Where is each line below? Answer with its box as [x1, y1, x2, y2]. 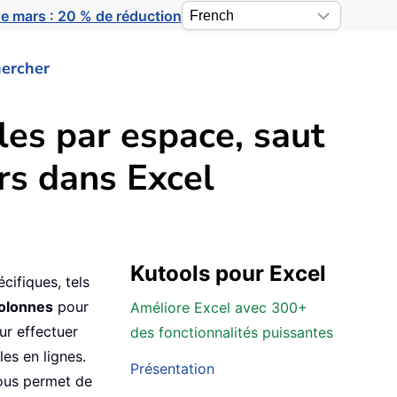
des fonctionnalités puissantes [130, 323, 333, 342]
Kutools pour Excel [130, 261, 326, 287]
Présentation [130, 360, 214, 378]
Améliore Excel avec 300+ [130, 299, 307, 317]
